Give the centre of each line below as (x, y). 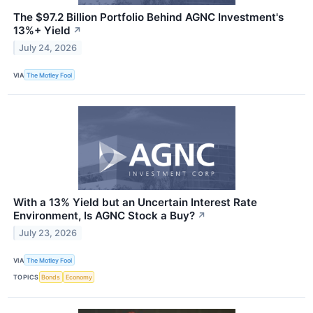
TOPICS (26, 277)
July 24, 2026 (48, 48)
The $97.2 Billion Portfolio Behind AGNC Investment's (148, 17)
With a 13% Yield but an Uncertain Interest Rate (135, 203)
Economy (79, 277)
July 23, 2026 (48, 233)
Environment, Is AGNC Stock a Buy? (104, 216)
